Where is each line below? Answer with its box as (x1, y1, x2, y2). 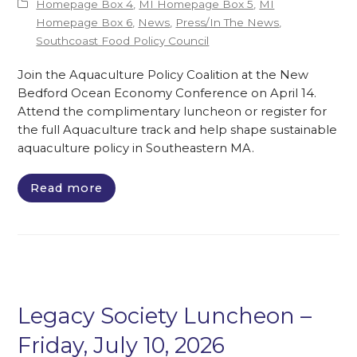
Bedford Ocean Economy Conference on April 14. (18, 86, 317, 101)
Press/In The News (175, 16, 280, 29)
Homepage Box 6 (36, 16, 133, 29)
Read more (30, 181, 104, 196)
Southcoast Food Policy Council (36, 34, 210, 48)
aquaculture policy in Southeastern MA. (18, 141, 255, 156)
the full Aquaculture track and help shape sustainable (18, 123, 338, 138)
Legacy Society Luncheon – (18, 303, 312, 330)
